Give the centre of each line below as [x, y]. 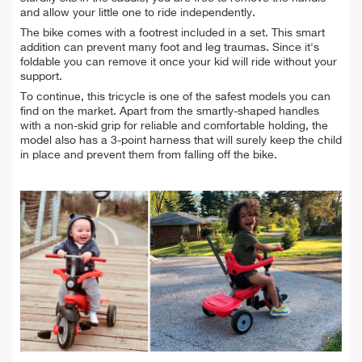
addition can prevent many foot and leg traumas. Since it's [170, 48]
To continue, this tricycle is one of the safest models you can [175, 97]
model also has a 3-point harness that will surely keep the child [181, 141]
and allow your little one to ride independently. [138, 13]
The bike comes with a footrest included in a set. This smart [173, 34]
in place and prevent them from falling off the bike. [149, 156]
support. [41, 77]
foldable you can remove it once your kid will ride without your [179, 63]
